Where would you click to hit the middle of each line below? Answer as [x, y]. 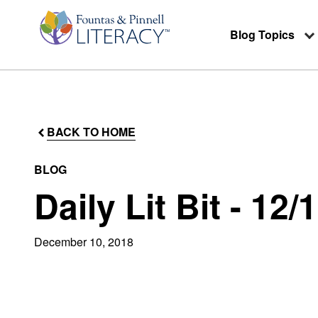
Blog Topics [262, 34]
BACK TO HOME [91, 132]
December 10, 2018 [84, 242]
